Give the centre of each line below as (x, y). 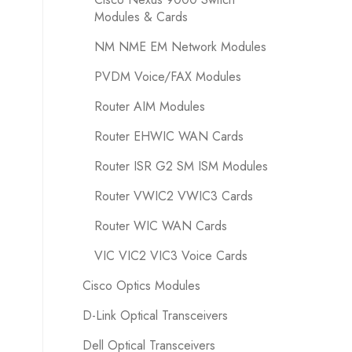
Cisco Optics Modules (141, 286)
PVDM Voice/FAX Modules (167, 77)
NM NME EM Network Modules (180, 47)
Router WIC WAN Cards (160, 226)
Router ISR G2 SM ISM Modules (181, 166)
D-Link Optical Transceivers (155, 315)
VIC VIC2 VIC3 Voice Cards (170, 256)
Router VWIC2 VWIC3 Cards (173, 196)
